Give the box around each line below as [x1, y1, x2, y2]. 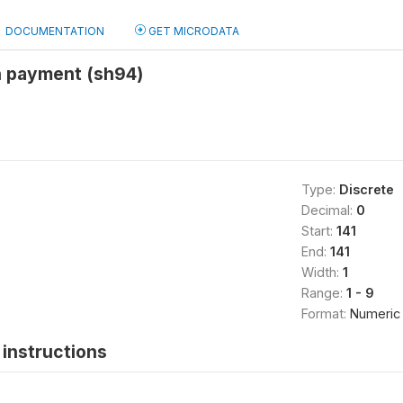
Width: [300, 264, 343, 280]
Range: [300, 285, 346, 300]
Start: [300, 223, 336, 238]
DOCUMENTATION [5, 24, 104, 38]
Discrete [338, 182, 394, 197]
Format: [300, 306, 350, 321]
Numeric [349, 306, 400, 321]
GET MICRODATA [146, 24, 239, 38]
